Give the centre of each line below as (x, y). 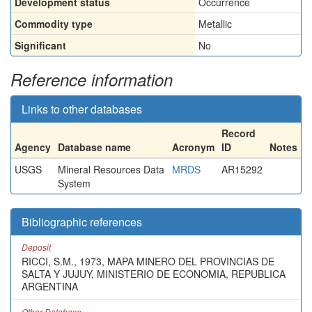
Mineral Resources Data (111, 169)
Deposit (36, 247)
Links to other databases (82, 109)
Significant (40, 45)
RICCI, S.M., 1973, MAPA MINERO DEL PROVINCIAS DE (148, 261)
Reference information (92, 79)
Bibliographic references (82, 222)
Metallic (215, 24)
